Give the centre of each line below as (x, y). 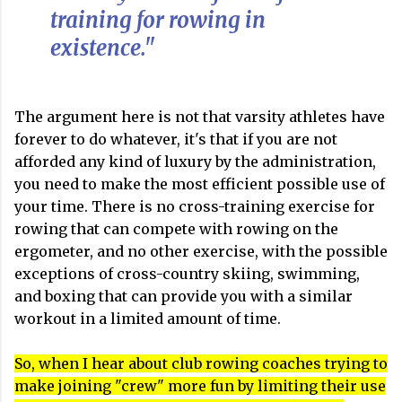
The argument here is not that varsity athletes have (200, 117)
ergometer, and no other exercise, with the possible (201, 251)
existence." (103, 48)
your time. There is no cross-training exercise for (195, 206)
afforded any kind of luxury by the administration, (195, 162)
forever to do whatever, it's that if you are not (176, 139)
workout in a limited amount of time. (149, 319)
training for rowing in (158, 20)
